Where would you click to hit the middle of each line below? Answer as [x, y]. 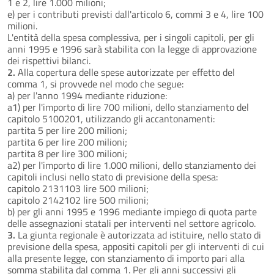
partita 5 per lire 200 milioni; [67, 130]
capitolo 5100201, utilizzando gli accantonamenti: [111, 118]
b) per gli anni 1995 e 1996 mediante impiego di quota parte [132, 211]
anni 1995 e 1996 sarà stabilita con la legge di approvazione [132, 49]
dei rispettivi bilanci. [49, 60]
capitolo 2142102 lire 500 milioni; [78, 200]
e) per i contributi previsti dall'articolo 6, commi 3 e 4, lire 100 [135, 14]
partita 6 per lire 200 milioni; [67, 142]
